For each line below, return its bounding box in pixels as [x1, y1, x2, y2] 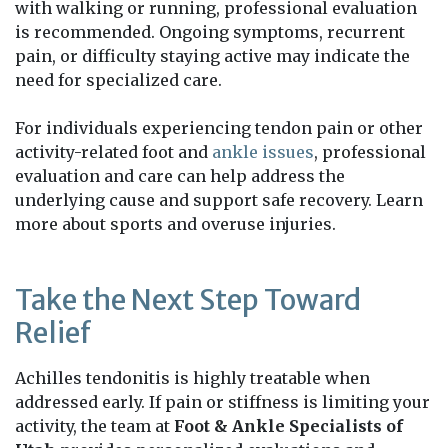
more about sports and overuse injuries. [15, 213, 336, 234]
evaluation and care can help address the [15, 165, 345, 186]
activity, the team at [15, 415, 174, 436]
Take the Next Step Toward [15, 281, 361, 318]
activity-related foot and [15, 141, 212, 162]
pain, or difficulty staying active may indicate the [15, 45, 410, 66]
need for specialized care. [15, 69, 222, 90]
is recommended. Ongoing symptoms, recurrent [15, 21, 405, 42]
